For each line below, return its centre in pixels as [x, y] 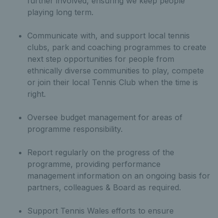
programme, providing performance [94, 164]
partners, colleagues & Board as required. [104, 187]
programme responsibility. [75, 129]
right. [38, 94]
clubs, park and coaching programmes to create [117, 47]
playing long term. [60, 12]
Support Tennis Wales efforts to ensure [100, 211]
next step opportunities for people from [101, 59]
